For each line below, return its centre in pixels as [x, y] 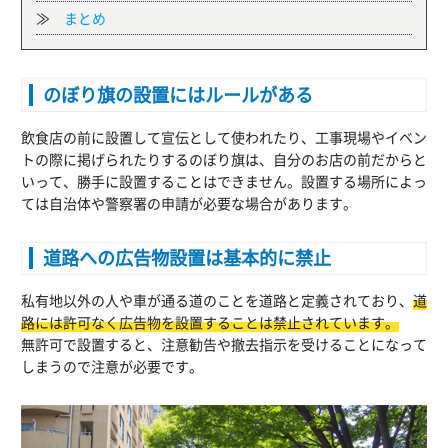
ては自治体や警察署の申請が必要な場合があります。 [189, 202]
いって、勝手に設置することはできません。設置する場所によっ [224, 180]
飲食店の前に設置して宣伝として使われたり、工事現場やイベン [224, 136]
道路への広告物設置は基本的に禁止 [187, 258]
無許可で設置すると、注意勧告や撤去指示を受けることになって [224, 343]
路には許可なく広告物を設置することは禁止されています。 [210, 321]
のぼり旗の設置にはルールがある [178, 94]
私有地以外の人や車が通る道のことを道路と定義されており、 [217, 299]
